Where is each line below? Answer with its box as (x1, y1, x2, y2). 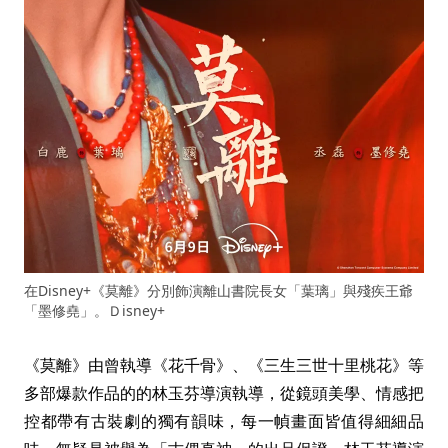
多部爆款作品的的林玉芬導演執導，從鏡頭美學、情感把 (24, 382, 424, 405)
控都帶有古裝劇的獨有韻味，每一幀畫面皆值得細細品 (24, 410, 424, 433)
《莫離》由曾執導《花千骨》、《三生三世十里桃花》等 (24, 354, 424, 377)
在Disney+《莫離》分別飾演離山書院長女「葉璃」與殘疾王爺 (24, 281, 413, 301)
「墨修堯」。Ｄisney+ (24, 301, 165, 321)
